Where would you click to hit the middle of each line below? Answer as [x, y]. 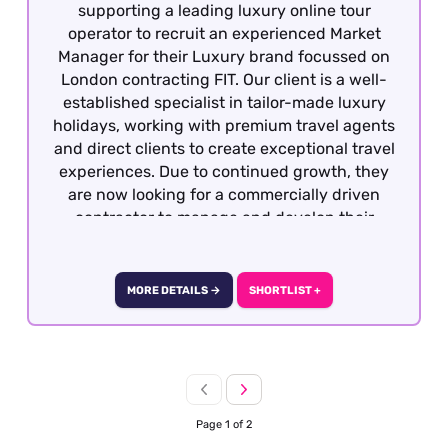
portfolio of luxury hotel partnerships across [224, 241]
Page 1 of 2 [224, 425]
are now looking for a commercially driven [224, 195]
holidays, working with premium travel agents [224, 126]
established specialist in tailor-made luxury [224, 103]
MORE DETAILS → [174, 290]
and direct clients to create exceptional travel [224, 149]
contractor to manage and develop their [224, 218]
